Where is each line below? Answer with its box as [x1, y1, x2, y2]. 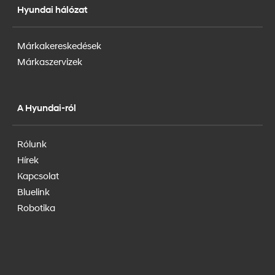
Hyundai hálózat [17, 4, 88, 15]
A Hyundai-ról [17, 102, 76, 114]
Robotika [17, 201, 55, 213]
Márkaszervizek [17, 55, 82, 67]
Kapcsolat [17, 169, 59, 181]
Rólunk [17, 137, 47, 149]
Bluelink [17, 185, 50, 197]
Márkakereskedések [17, 39, 101, 51]
